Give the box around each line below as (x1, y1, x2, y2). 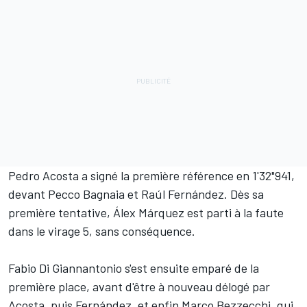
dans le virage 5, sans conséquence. (8, 223, 195, 239)
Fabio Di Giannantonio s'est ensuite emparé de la (8, 260, 259, 276)
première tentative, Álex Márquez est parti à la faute (8, 205, 284, 221)
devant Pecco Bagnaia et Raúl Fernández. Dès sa (8, 186, 264, 202)
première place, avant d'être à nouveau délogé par (8, 279, 270, 295)
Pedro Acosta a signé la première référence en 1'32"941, (8, 168, 295, 184)
